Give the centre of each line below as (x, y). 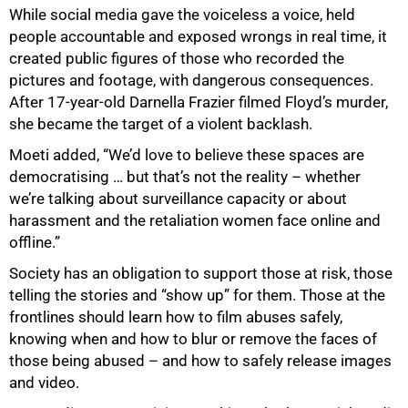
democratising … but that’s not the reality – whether (185, 177)
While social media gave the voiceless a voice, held (182, 15)
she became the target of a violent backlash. (161, 124)
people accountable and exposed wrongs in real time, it (198, 37)
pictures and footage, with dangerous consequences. (191, 81)
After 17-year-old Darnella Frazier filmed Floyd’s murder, (199, 102)
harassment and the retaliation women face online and (195, 221)
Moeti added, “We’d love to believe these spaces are (187, 155)
